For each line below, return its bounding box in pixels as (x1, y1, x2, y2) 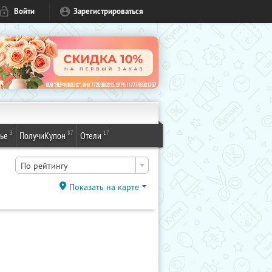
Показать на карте (69, 181, 139, 192)
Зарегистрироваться (73, 6, 143, 16)
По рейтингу (21, 160, 68, 171)
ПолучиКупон (19, 129, 66, 141)
